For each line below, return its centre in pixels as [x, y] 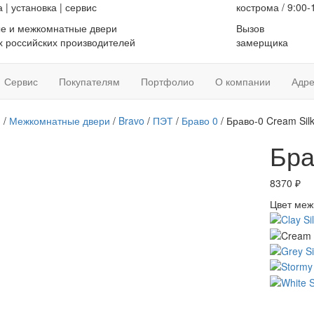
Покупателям [89, 81]
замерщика [262, 42]
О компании [243, 81]
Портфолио [168, 81]
